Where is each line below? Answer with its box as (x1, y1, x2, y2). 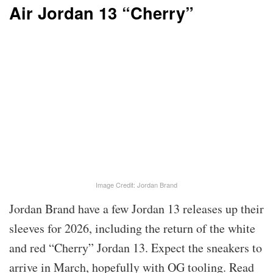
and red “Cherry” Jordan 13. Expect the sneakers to (9, 239, 262, 257)
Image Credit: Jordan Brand (96, 180, 177, 190)
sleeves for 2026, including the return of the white (9, 220, 255, 237)
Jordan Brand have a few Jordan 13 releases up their (9, 200, 264, 218)
